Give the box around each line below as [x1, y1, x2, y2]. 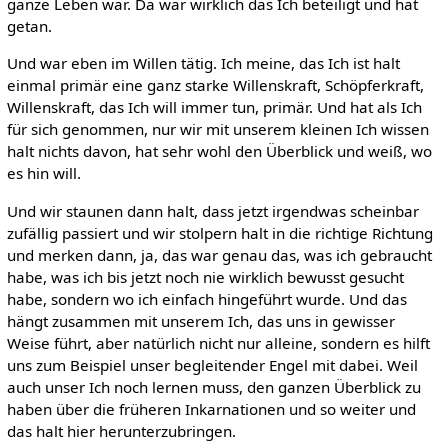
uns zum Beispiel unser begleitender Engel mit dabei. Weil [6, 354, 418, 375]
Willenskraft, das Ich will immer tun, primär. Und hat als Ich [6, 97, 422, 118]
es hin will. [6, 163, 81, 184]
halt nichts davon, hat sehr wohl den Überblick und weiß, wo [6, 141, 432, 162]
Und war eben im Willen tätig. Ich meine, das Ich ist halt [6, 53, 400, 74]
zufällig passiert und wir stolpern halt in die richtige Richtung [6, 222, 433, 243]
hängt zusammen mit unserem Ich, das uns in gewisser [6, 310, 395, 331]
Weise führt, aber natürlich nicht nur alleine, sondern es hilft [6, 332, 430, 353]
